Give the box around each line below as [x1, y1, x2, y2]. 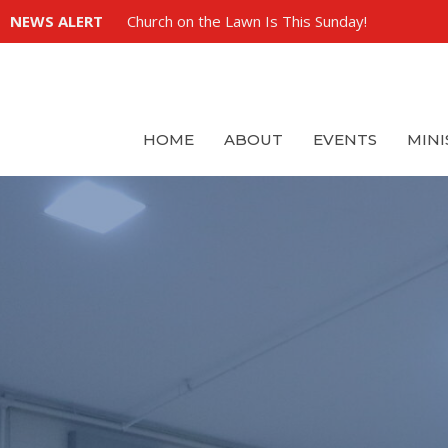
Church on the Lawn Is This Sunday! [127, 11, 367, 31]
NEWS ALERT [10, 11, 103, 31]
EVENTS [313, 129, 377, 149]
